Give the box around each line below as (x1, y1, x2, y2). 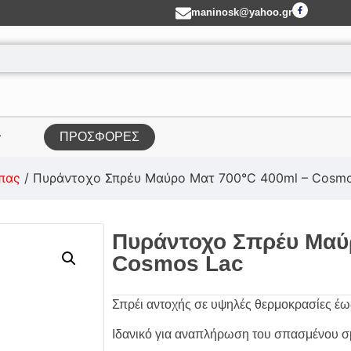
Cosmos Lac (111, 251, 244, 276)
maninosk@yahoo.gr (191, 6, 292, 18)
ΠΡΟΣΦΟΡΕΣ (60, 130, 139, 143)
